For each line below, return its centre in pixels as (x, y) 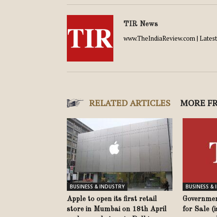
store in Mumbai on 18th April (117, 209)
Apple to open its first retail (112, 199)
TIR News (141, 24)
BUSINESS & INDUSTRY (97, 186)
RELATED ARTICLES (130, 103)
